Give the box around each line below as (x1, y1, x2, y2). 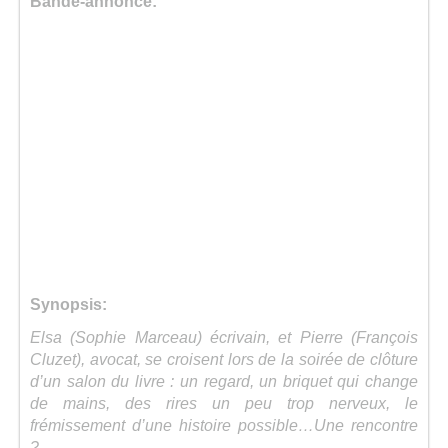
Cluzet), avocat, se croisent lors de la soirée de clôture (30, 350, 418, 368)
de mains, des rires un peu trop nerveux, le (30, 394, 418, 412)
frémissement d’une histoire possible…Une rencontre (30, 416, 418, 434)
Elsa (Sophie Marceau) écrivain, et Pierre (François (30, 328, 418, 346)
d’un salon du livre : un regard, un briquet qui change (30, 372, 418, 390)
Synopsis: (30, 295, 107, 313)
